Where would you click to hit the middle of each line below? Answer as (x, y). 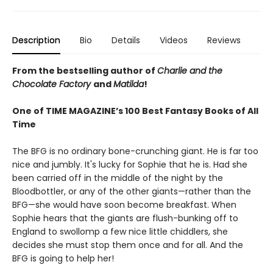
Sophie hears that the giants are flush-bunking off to (125, 218)
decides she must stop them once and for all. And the (128, 245)
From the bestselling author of (85, 71)
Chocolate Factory (51, 84)
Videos (174, 41)
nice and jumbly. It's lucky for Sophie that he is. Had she (130, 165)
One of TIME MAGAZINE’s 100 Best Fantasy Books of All (135, 111)
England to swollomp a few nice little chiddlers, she (120, 232)
